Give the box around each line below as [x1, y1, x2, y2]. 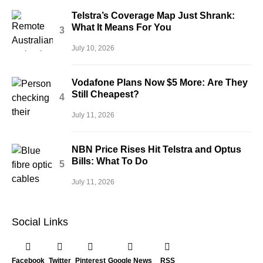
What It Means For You [72, 22, 171, 32]
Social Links [12, 215, 68, 228]
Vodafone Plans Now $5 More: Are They [72, 77, 248, 87]
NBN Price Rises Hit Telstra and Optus [72, 144, 241, 154]
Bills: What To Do [72, 156, 148, 166]
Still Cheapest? [72, 89, 139, 99]
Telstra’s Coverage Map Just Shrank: [72, 10, 235, 21]
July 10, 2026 [72, 43, 114, 52]
